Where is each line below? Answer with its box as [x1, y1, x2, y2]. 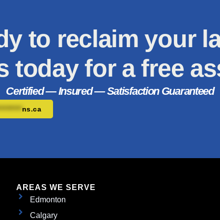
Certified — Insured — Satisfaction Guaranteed [6, 85, 214, 98]
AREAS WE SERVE [16, 183, 96, 192]
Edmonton [29, 195, 66, 204]
